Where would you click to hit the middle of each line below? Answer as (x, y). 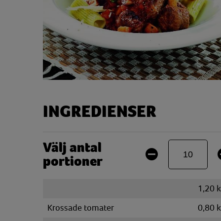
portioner (73, 161)
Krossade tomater (81, 208)
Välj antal (72, 147)
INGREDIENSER (100, 112)
